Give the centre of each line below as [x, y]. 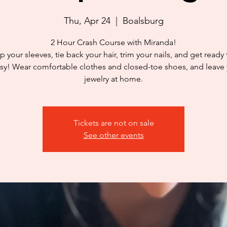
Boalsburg [143, 21]
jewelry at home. [113, 79]
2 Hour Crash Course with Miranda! [113, 42]
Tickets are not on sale [113, 123]
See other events [113, 135]
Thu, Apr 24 [87, 21]
